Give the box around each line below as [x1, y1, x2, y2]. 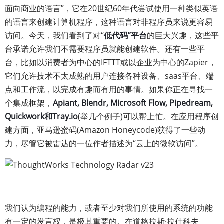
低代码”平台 [104, 30, 147, 41]
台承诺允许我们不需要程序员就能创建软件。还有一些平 [5, 43, 205, 54]
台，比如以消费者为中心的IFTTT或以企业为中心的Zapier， [5, 57, 216, 68]
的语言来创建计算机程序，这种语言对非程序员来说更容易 [5, 16, 213, 27]
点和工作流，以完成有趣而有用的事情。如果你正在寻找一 [5, 84, 213, 95]
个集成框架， [5, 97, 53, 108]
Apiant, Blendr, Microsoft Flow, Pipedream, [53, 97, 213, 108]
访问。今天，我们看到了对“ [5, 30, 104, 41]
